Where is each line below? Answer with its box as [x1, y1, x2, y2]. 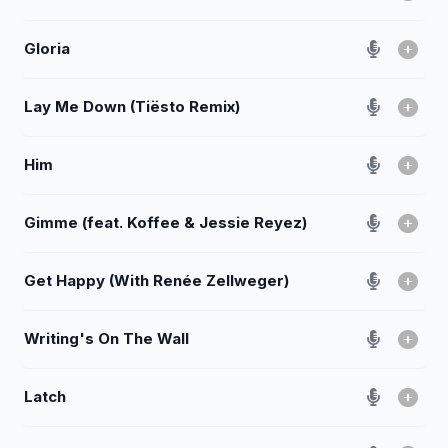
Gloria [24, 38, 70, 58]
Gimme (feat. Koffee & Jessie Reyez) [24, 212, 307, 232]
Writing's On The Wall [24, 328, 189, 348]
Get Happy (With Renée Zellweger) [24, 270, 289, 290]
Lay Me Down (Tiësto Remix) [24, 96, 240, 116]
